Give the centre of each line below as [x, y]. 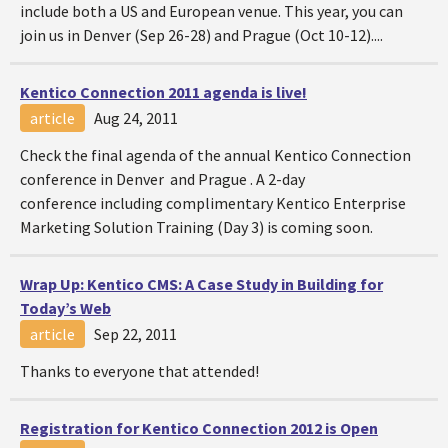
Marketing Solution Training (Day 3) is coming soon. [196, 227]
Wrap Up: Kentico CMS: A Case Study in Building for [201, 284]
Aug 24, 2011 [136, 118]
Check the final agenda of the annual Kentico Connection [215, 155]
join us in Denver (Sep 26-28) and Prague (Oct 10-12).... [201, 35]
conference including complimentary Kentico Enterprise [213, 203]
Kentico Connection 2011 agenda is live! [163, 92]
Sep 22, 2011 [135, 334]
